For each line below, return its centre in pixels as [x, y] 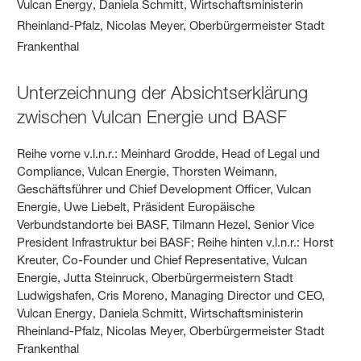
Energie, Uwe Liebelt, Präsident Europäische [136, 207]
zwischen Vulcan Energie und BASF [152, 117]
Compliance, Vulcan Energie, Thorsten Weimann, [147, 172]
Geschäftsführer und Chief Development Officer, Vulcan [164, 189]
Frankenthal [48, 349]
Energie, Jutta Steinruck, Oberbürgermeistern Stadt [156, 278]
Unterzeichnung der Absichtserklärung [163, 93]
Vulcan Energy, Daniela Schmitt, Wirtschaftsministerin [160, 313]
